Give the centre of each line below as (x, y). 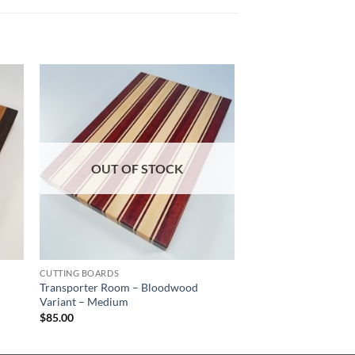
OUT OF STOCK (137, 169)
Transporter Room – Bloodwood (118, 288)
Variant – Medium (84, 302)
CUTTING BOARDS (79, 273)
